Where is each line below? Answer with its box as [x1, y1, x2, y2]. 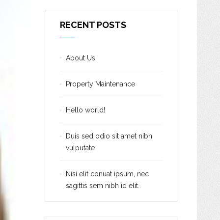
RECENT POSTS [60, 20, 126, 30]
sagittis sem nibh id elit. [66, 182, 139, 190]
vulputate [66, 144, 95, 152]
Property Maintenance [66, 80, 135, 88]
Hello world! [66, 106, 105, 114]
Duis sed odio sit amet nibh [66, 132, 152, 140]
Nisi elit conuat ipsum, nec [66, 170, 149, 178]
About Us [66, 54, 95, 62]
